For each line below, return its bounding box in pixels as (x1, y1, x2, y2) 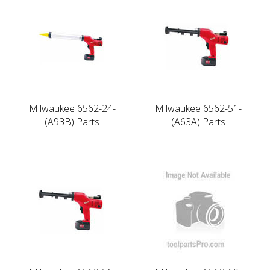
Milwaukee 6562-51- (154, 101, 242, 115)
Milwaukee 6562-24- (28, 101, 116, 115)
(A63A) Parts (171, 115, 225, 128)
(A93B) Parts (45, 115, 99, 128)
